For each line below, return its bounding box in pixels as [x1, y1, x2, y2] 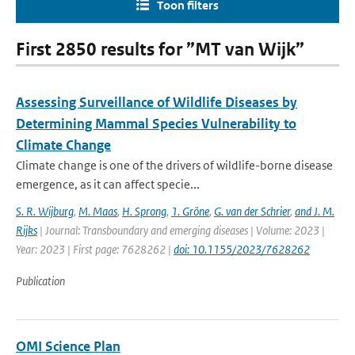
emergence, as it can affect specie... [16, 177, 200, 192]
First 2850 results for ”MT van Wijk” [16, 39, 304, 60]
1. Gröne [171, 204, 209, 219]
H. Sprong [122, 204, 166, 219]
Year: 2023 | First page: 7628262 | [16, 242, 174, 257]
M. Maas [78, 204, 117, 219]
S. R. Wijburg [16, 204, 74, 219]
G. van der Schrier [214, 204, 290, 219]
